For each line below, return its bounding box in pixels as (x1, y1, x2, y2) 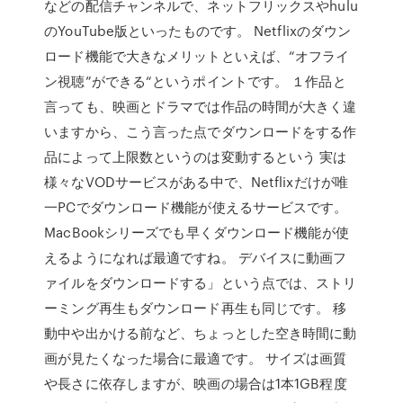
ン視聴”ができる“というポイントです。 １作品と (44, 71, 346, 91)
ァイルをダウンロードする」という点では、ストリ (44, 273, 357, 292)
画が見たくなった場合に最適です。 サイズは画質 (44, 348, 347, 368)
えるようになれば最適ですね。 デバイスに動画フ (44, 247, 347, 267)
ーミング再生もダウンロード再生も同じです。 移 (44, 298, 347, 318)
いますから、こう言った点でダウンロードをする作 (44, 121, 357, 141)
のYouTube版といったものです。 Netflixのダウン (44, 21, 352, 40)
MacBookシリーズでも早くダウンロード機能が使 (44, 222, 349, 242)
